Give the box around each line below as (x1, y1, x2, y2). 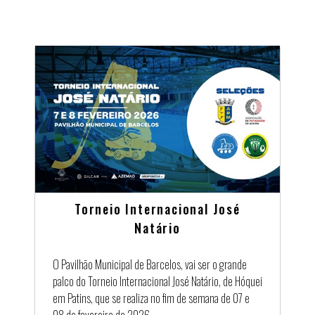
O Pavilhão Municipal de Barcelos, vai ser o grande (53, 255, 247, 273)
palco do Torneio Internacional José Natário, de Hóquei (53, 272, 262, 290)
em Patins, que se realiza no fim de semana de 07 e (53, 289, 250, 307)
